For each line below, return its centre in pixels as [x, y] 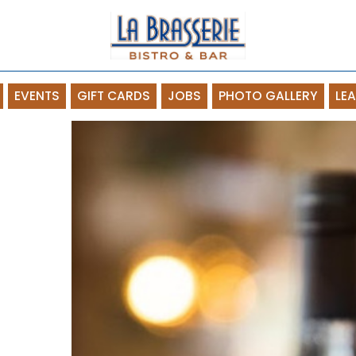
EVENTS [37, 96]
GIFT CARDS [114, 96]
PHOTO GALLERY [268, 96]
